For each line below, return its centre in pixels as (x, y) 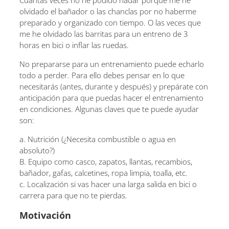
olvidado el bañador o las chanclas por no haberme (108, 11)
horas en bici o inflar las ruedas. (74, 45)
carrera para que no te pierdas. (73, 195)
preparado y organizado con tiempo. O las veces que (110, 22)
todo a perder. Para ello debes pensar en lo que (102, 75)
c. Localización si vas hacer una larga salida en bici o (108, 184)
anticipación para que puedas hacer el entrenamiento (111, 98)
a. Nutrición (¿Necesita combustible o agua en (98, 139)
